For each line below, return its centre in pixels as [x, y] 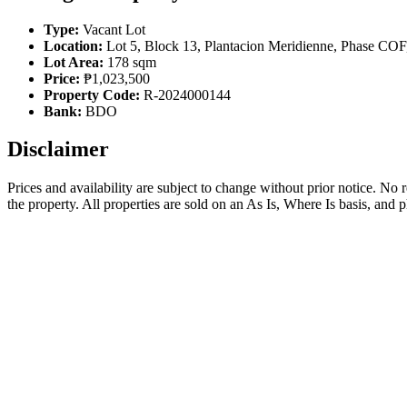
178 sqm [130, 62]
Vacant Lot [112, 29]
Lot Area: [74, 62]
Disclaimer [58, 149]
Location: [73, 45]
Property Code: [92, 94]
